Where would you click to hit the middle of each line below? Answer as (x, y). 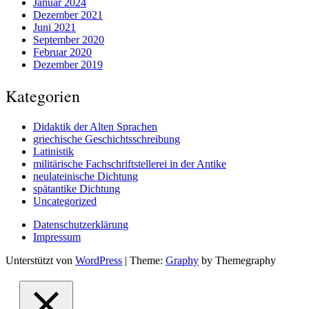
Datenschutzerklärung (81, 224)
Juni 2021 (54, 28)
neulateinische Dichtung (86, 176)
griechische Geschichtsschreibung (107, 139)
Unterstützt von (40, 260)
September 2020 (69, 40)
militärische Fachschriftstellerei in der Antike (130, 163)
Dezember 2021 (68, 15)
